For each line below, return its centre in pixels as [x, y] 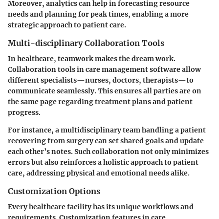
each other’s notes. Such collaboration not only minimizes [108, 152]
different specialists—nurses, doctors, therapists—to [101, 80]
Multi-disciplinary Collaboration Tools [86, 43]
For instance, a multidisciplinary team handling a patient [107, 130]
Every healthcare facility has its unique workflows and [101, 207]
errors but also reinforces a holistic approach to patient [103, 163]
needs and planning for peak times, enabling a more [98, 14]
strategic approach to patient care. [67, 25]
